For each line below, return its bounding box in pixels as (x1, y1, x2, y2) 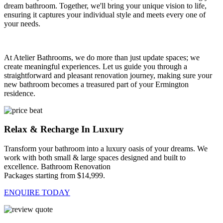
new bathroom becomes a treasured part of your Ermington (4, 80, 189, 89)
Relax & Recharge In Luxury (4, 124, 124, 135)
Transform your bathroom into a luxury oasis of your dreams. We (4, 144, 208, 153)
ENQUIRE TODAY (4, 188, 70, 197)
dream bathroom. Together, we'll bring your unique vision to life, (4, 1, 207, 10)
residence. (4, 89, 35, 98)
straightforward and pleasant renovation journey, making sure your (4, 71, 212, 80)
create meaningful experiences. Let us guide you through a (4, 62, 187, 71)
